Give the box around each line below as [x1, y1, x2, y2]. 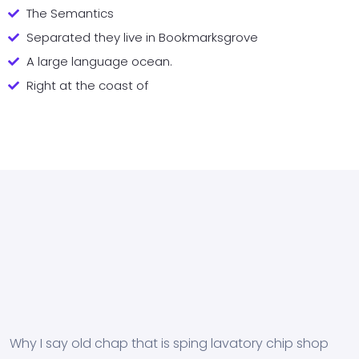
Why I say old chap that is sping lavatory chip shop [10, 334, 329, 353]
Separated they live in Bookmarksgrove [26, 29, 258, 46]
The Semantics [26, 5, 114, 22]
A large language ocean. [26, 53, 172, 71]
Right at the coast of [26, 77, 148, 95]
